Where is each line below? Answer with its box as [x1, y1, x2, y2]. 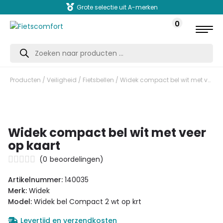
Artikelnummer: [8, 175, 65, 185]
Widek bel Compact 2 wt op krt [32, 197, 141, 207]
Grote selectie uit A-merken [76, 3, 157, 11]
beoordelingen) [50, 154, 104, 164]
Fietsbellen [83, 76, 114, 84]
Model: [8, 197, 32, 207]
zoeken [9, 49, 34, 59]
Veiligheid [47, 76, 77, 84]
